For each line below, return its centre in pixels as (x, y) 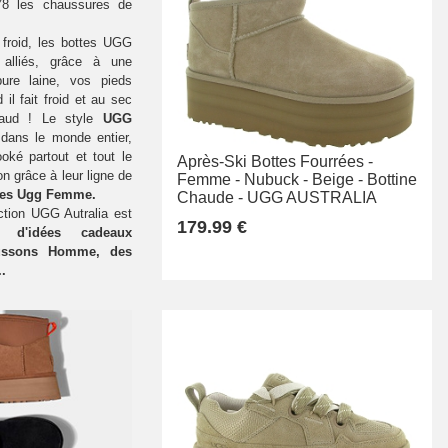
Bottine (392, 180)
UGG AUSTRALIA (312, 198)
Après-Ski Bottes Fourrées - (275, 162)
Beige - (337, 180)
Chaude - (210, 198)
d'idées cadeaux (74, 232)
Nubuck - (276, 180)
